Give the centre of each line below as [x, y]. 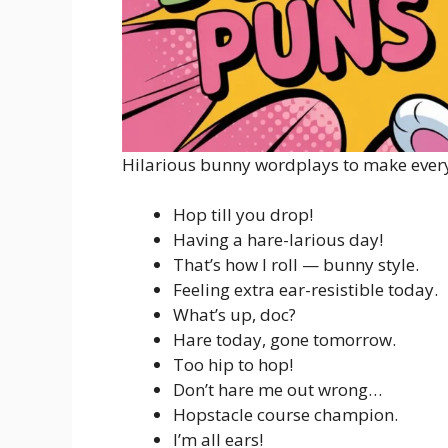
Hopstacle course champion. [285, 415]
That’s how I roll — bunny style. [296, 265]
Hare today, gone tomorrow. [284, 340]
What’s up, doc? [234, 315]
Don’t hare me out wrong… [277, 390]
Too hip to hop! [233, 365]
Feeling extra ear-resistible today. [305, 290]
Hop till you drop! [243, 215]
